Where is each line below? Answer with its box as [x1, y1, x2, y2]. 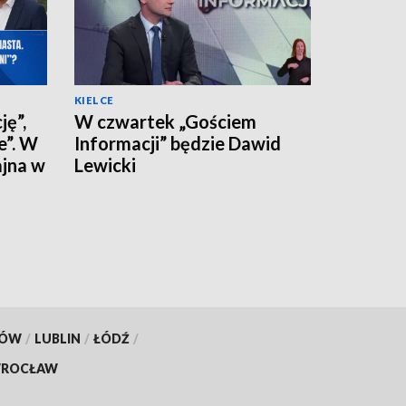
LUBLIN [34, 330, 81, 346]
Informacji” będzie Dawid [74, 131, 281, 154]
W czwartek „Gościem [74, 110, 256, 132]
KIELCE [74, 93, 114, 106]
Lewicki [74, 153, 136, 176]
